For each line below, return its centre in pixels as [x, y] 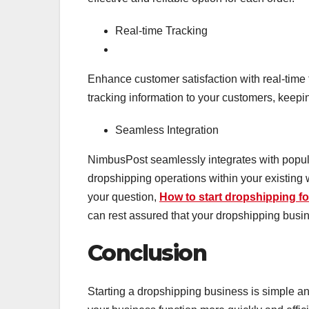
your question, [123, 197]
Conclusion [147, 252]
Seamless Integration [167, 130]
